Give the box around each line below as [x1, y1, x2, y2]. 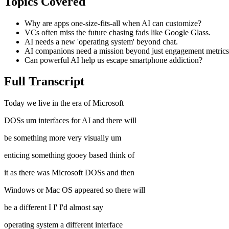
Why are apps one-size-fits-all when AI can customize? [25, 18, 201, 28]
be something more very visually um [4, 133, 121, 143]
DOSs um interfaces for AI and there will [4, 116, 136, 125]
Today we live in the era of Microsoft [4, 99, 124, 108]
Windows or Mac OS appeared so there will [4, 186, 145, 195]
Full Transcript [4, 75, 84, 88]
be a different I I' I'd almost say [4, 203, 103, 212]
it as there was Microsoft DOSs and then [4, 168, 134, 177]
